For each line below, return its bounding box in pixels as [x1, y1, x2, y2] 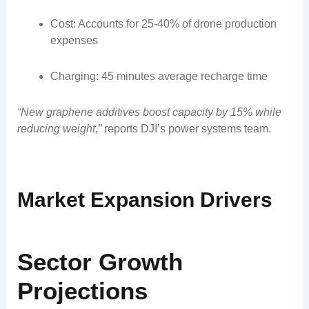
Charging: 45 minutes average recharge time [50, 70, 268, 83]
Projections [17, 277, 148, 304]
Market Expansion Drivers [17, 188, 272, 212]
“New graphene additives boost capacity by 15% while [17, 106, 281, 119]
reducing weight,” [17, 123, 101, 135]
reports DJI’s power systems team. [101, 123, 271, 135]
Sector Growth [17, 248, 183, 275]
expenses [50, 34, 98, 47]
